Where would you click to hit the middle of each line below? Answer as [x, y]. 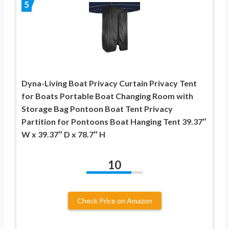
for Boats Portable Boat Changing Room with [107, 96]
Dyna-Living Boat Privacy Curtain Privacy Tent [109, 83]
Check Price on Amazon [114, 201]
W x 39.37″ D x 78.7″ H [63, 134]
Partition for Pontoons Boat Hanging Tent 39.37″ [114, 122]
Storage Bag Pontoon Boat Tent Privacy [97, 109]
